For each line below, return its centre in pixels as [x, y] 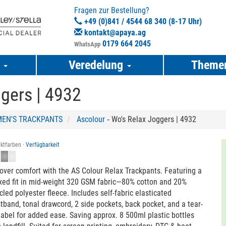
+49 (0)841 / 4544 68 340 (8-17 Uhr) [142, 21]
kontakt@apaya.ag [115, 33]
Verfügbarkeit [43, 145]
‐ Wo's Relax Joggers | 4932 [151, 119]
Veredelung [97, 65]
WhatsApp [88, 44]
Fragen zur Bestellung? [112, 10]
